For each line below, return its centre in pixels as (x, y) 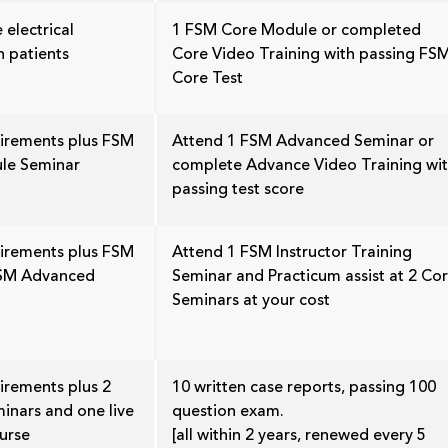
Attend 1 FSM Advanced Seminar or (303, 141)
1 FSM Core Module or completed (296, 30)
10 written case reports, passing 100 (304, 387)
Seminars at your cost (251, 300)
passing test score (238, 189)
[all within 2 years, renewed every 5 (299, 435)
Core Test (207, 78)
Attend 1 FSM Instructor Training (292, 252)
